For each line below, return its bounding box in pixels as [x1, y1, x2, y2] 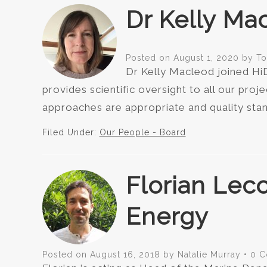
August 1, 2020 [173, 53, 239, 63]
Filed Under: [42, 128, 100, 138]
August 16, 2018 [89, 250, 160, 260]
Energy [125, 202, 209, 231]
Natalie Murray [177, 250, 241, 260]
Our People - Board [99, 128, 186, 138]
